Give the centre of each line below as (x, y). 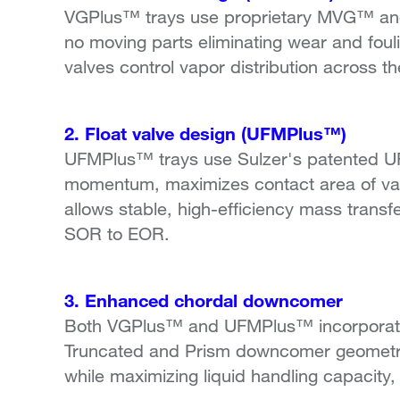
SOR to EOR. (117, 234)
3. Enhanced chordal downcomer (204, 300)
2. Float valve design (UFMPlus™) (205, 133)
